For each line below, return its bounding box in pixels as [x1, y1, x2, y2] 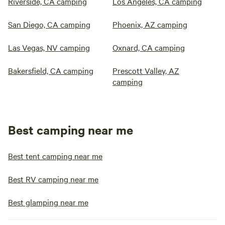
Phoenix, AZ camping [113, 19, 187, 30]
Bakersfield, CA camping [8, 65, 93, 76]
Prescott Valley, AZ [113, 65, 179, 76]
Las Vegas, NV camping [8, 42, 90, 53]
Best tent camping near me [8, 150, 102, 162]
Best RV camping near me [8, 173, 98, 185]
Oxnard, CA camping [113, 42, 185, 53]
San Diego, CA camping [8, 19, 90, 30]
